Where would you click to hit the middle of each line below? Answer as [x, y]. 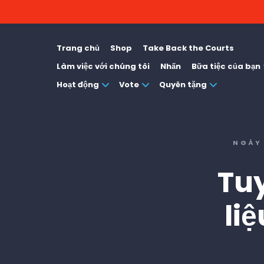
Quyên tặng [183, 85]
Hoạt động [78, 85]
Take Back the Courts [188, 48]
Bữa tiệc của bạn [226, 66]
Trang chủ [78, 48]
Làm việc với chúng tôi [103, 66]
